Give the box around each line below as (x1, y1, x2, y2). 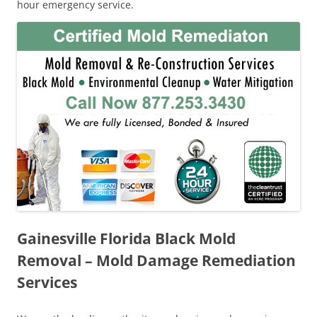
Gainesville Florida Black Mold (17, 228, 236, 248)
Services (17, 272, 77, 292)
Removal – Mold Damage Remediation (17, 250, 296, 270)
